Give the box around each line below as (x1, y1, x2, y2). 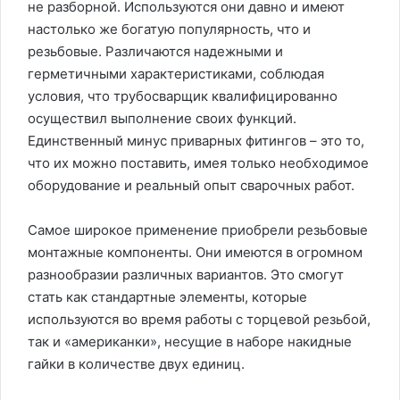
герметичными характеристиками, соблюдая (28, 65, 324, 82)
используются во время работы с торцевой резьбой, (28, 311, 371, 328)
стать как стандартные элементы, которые (28, 288, 307, 305)
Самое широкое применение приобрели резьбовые (28, 221, 368, 238)
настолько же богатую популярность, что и (28, 21, 311, 37)
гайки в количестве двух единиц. (28, 355, 245, 372)
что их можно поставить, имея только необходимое (28, 154, 369, 171)
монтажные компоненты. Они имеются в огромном (28, 244, 362, 261)
